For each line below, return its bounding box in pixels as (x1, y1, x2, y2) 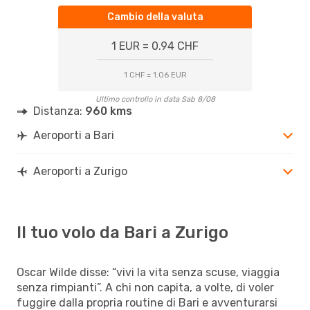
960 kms (85, 104, 132, 118)
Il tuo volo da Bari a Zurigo (17, 222, 228, 242)
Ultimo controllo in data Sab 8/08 (95, 94, 215, 104)
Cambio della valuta (107, 10, 203, 23)
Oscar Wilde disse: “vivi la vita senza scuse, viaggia (17, 265, 280, 279)
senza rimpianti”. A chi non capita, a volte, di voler (17, 280, 274, 294)
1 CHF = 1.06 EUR (123, 70, 187, 80)
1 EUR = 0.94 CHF (111, 39, 199, 53)
